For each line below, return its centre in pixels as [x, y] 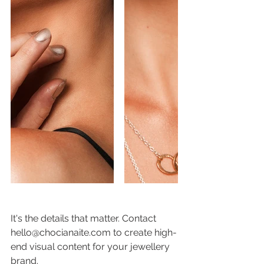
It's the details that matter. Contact [85, 218]
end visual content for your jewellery [91, 247]
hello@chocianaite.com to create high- [94, 232]
